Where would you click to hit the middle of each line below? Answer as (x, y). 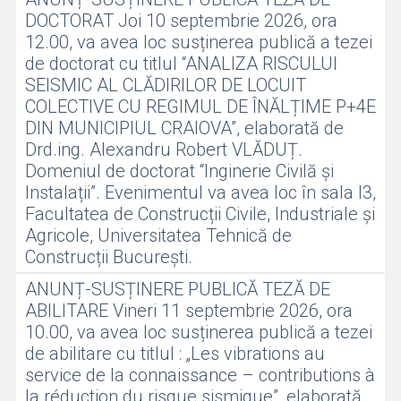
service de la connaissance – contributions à (200, 375)
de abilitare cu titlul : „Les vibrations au (175, 354)
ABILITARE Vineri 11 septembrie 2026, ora (188, 311)
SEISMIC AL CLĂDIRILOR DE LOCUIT (165, 85)
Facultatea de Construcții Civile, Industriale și (200, 214)
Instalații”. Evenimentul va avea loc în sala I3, (200, 192)
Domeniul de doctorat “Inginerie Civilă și (179, 171)
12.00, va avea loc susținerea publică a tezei (198, 42)
